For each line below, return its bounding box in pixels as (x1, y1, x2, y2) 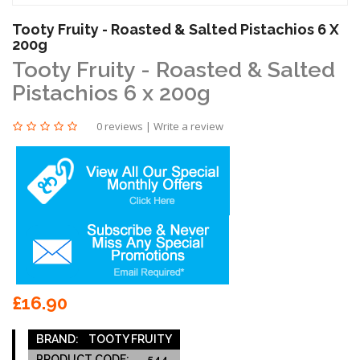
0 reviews (96, 118, 143, 133)
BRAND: (36, 332, 79, 346)
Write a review (153, 118, 223, 133)
